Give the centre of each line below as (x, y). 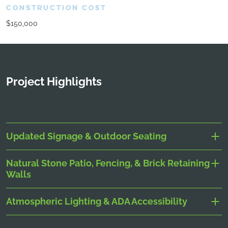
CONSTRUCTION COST (56, 8)
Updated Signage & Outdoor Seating (86, 136)
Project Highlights (54, 81)
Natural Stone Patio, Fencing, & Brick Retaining (108, 163)
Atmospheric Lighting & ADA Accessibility (97, 201)
